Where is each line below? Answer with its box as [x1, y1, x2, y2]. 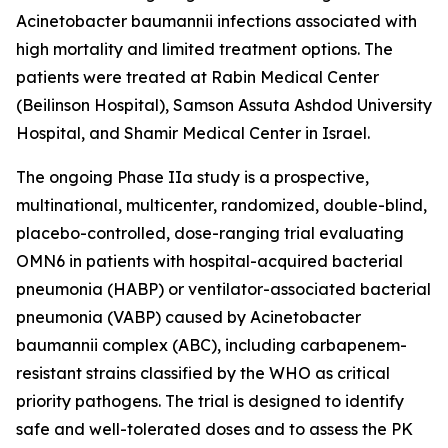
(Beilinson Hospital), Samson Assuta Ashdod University [16, 95, 432, 115]
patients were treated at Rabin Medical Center [16, 67, 379, 87]
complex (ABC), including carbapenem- [98, 335, 407, 355]
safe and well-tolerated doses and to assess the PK [16, 419, 413, 439]
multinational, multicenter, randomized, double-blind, [16, 195, 427, 215]
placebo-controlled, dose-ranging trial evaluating [16, 223, 404, 243]
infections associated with [213, 11, 417, 31]
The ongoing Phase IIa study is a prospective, [16, 167, 369, 187]
